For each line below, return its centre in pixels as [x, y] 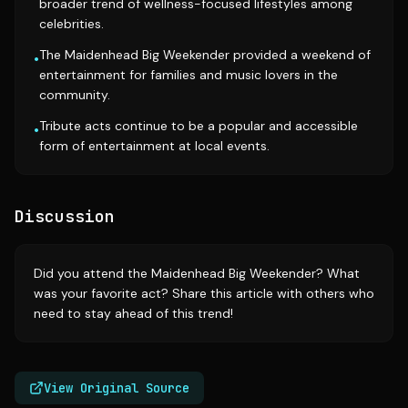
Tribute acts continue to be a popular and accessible [199, 126]
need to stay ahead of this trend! [133, 313]
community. [75, 95]
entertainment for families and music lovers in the [189, 75]
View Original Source [117, 388]
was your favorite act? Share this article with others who [204, 293]
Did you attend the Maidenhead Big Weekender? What [197, 273]
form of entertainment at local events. [154, 146]
